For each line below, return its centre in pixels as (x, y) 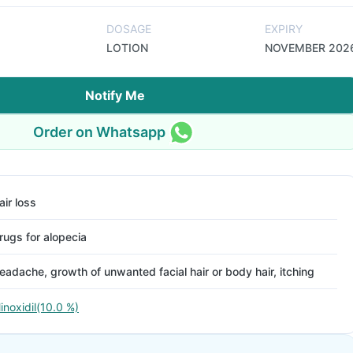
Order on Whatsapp (99, 132)
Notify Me (115, 95)
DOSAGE (129, 29)
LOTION (127, 48)
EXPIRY (284, 29)
